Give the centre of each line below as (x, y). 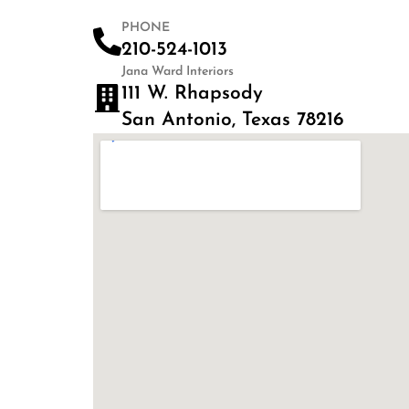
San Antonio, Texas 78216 (233, 120)
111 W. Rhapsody (192, 94)
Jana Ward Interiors (178, 72)
